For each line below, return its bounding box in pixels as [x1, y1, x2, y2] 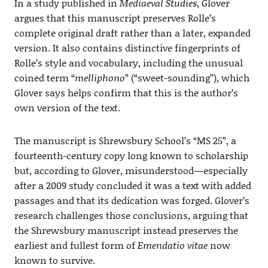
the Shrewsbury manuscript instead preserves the [14, 223, 238, 237]
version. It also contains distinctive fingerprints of [14, 41, 240, 55]
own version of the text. [14, 100, 120, 115]
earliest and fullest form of [14, 238, 138, 252]
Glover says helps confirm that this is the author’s [14, 86, 238, 100]
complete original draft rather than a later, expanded [14, 26, 251, 40]
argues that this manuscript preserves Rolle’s [14, 11, 216, 25]
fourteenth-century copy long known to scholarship [14, 148, 248, 163]
